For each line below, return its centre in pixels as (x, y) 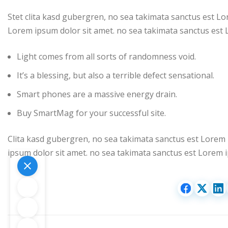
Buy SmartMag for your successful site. (91, 113)
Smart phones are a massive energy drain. (97, 94)
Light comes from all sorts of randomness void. (106, 57)
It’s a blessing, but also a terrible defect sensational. (116, 76)
